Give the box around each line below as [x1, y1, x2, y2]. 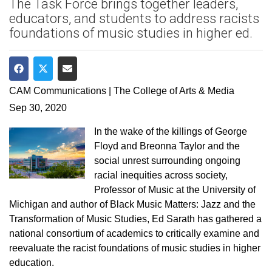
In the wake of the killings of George [94, 126, 248, 137]
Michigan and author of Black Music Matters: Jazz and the [9, 199, 256, 209]
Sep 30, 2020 [9, 103, 67, 113]
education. [9, 257, 54, 268]
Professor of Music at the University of [94, 185, 256, 195]
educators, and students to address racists [9, 11, 259, 26]
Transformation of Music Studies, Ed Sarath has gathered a [9, 214, 262, 224]
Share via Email [67, 77, 135, 87]
